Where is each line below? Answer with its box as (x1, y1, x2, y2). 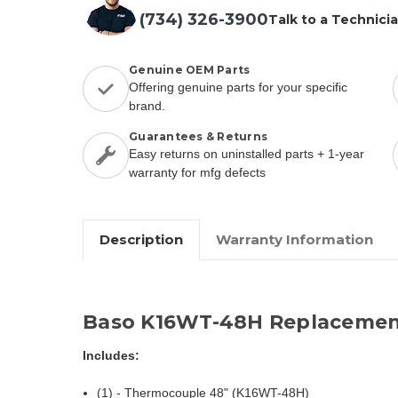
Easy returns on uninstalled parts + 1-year (129, 146, 364, 161)
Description (99, 230, 183, 248)
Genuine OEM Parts (129, 62, 251, 76)
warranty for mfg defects (129, 164, 266, 179)
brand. (129, 98, 165, 113)
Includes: (83, 347, 139, 362)
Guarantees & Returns (129, 129, 267, 143)
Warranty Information (215, 230, 373, 248)
